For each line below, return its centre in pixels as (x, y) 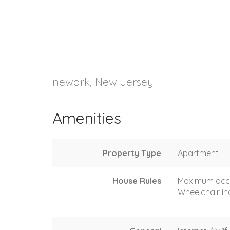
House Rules (137, 180)
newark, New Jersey (103, 81)
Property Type (132, 153)
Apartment (198, 153)
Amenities (87, 118)
